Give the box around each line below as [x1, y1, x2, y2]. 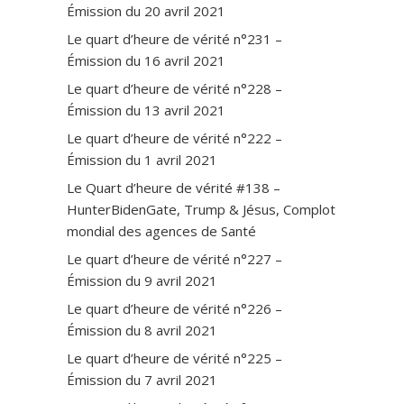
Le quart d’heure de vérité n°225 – [67, 348, 282, 367]
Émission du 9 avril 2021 [67, 271, 217, 289]
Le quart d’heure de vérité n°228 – [67, 78, 282, 97]
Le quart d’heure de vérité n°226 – [67, 298, 282, 317]
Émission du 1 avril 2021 [67, 150, 217, 169]
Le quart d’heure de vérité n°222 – [67, 128, 282, 147]
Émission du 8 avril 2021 [67, 320, 217, 339]
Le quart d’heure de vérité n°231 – [67, 29, 282, 48]
